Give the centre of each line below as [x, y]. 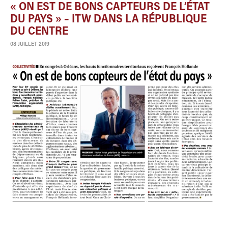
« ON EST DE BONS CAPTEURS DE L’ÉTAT [110, 8]
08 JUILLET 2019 [30, 45]
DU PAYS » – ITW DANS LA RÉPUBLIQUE [108, 20]
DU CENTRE [39, 32]
